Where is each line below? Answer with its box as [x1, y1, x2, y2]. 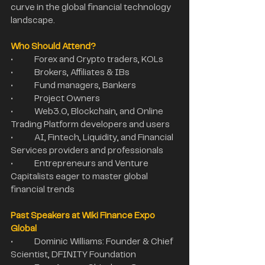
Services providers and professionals [11, 146, 163, 155]
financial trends [11, 185, 75, 194]
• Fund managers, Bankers [34, 81, 136, 90]
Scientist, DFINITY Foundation [11, 250, 136, 259]
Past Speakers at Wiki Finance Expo [11, 211, 157, 220]
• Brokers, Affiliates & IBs [34, 68, 130, 77]
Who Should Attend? [11, 42, 96, 51]
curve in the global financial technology [11, 3, 173, 12]
